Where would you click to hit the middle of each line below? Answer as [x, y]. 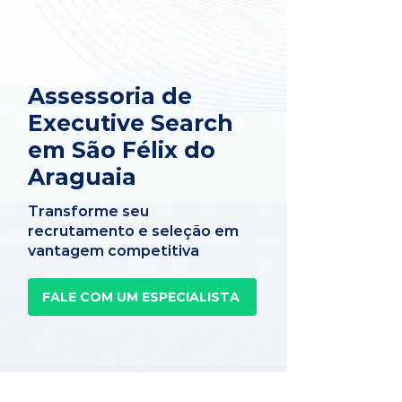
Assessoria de [110, 96]
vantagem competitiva [114, 251]
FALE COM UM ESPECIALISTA [140, 297]
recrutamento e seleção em [133, 231]
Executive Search [131, 123]
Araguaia [82, 177]
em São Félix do [122, 150]
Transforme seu [88, 211]
